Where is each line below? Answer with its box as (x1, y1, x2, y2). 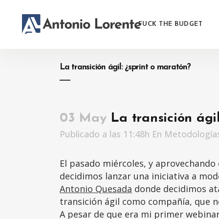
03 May (60, 112, 107, 125)
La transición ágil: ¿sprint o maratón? (60, 63, 191, 71)
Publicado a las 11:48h (60, 128, 150, 140)
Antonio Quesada (60, 183, 132, 195)
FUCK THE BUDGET (138, 21, 202, 27)
